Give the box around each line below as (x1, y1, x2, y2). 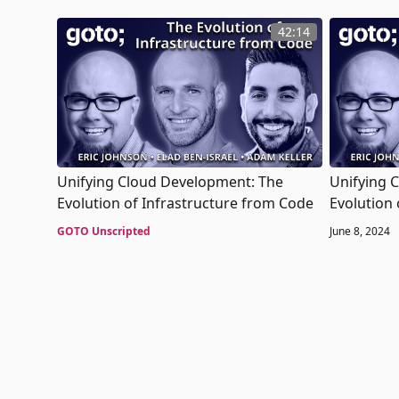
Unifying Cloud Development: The (57, 171, 283, 191)
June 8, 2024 (330, 223, 390, 239)
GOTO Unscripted (57, 223, 151, 239)
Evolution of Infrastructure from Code (57, 192, 313, 213)
